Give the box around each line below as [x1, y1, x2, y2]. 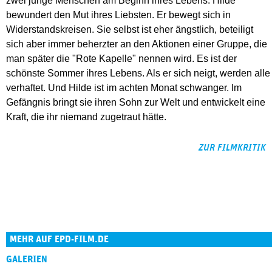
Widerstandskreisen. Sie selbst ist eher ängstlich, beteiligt [6, 24, 253, 35]
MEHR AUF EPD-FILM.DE [10, 234, 109, 245]
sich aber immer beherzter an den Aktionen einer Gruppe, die [6, 39, 267, 50]
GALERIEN [6, 254, 47, 265]
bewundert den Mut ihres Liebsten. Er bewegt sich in [6, 10, 231, 21]
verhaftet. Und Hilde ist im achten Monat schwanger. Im [6, 83, 242, 93]
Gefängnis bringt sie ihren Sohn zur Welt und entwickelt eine [6, 97, 265, 108]
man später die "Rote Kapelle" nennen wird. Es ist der [6, 53, 237, 64]
